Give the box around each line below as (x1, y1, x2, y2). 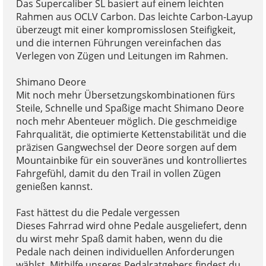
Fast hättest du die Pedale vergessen (15, 205, 180, 219)
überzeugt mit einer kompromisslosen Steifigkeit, (15, 23, 236, 36)
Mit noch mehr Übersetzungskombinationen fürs (15, 88, 235, 102)
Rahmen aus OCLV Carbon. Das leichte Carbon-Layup (15, 9, 253, 23)
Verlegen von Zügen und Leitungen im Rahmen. (15, 49, 228, 62)
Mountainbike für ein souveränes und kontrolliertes (15, 153, 247, 167)
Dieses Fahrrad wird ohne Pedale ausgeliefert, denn (15, 218, 247, 232)
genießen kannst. (15, 179, 93, 193)
